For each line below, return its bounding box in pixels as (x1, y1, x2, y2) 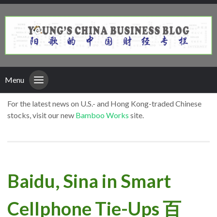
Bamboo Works (76, 110, 129, 120)
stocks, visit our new (7, 110, 76, 120)
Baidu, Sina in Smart (7, 169, 171, 192)
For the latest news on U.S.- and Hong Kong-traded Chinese (7, 99, 201, 108)
